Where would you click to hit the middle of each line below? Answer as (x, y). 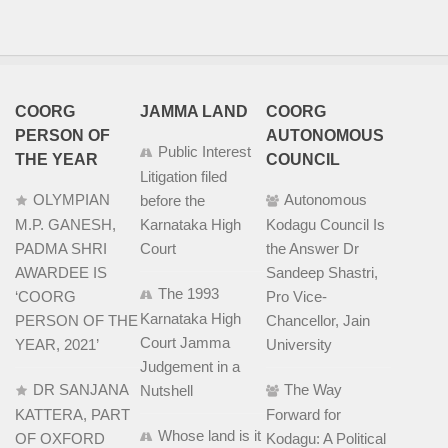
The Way (312, 390)
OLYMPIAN (71, 200)
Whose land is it (210, 436)
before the (173, 201)
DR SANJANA (81, 390)
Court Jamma (185, 343)
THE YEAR (56, 160)
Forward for (303, 415)
